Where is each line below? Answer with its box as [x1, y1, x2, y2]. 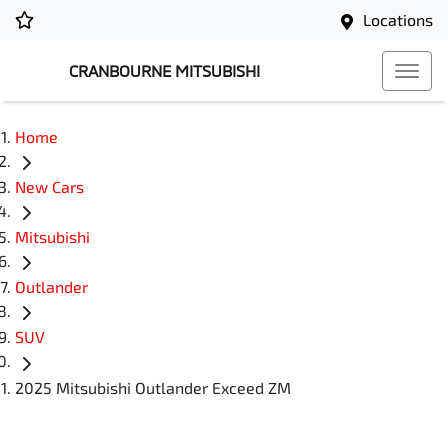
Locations [363, 10, 433, 29]
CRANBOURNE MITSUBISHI [69, 61, 260, 80]
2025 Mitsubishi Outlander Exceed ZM [15, 377, 291, 397]
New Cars [15, 177, 84, 197]
